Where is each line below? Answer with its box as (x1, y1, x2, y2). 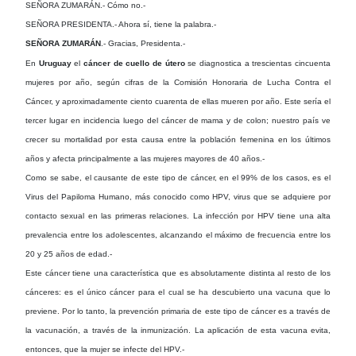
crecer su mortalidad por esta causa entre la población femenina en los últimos (25, 134, 331, 144)
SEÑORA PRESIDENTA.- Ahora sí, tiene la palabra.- (25, 19, 216, 29)
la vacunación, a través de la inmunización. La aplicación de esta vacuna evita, (25, 325, 331, 335)
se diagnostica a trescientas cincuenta (184, 58, 331, 68)
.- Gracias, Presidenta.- (101, 38, 185, 48)
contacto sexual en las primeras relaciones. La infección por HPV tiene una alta (25, 211, 331, 220)
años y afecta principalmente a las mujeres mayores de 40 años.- (25, 153, 265, 163)
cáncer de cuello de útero (83, 58, 185, 68)
